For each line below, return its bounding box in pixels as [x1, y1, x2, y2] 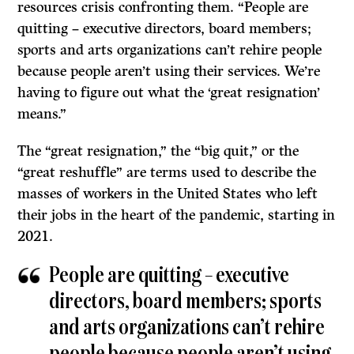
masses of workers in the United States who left [17, 185, 318, 203]
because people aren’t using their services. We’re [17, 62, 321, 81]
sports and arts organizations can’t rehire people [17, 41, 322, 59]
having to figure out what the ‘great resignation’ [17, 84, 321, 102]
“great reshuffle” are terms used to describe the [17, 164, 317, 182]
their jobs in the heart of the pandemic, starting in [17, 206, 336, 224]
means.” [17, 105, 67, 123]
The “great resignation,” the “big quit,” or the [17, 142, 299, 160]
